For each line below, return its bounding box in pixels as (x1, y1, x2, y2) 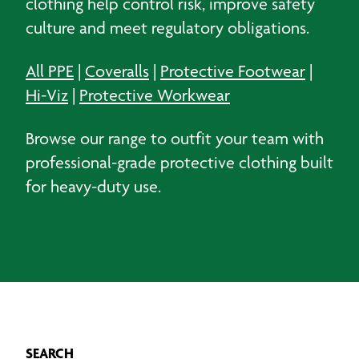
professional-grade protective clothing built (26, 152, 333, 172)
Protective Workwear (79, 85, 230, 105)
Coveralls (85, 61, 149, 81)
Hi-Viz (26, 85, 68, 105)
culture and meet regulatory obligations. (26, 18, 309, 38)
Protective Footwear (160, 61, 305, 81)
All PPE (26, 61, 74, 81)
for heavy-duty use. (26, 176, 161, 196)
